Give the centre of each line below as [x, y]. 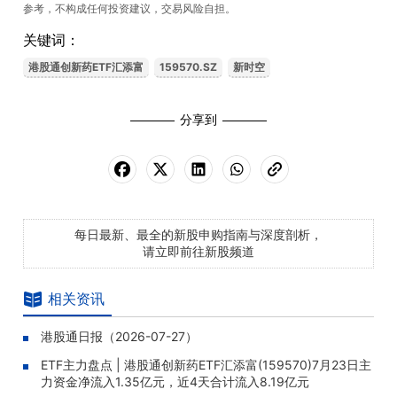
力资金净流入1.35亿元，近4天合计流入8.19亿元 [175, 381]
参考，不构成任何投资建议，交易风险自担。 [129, 8]
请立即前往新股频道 [198, 251]
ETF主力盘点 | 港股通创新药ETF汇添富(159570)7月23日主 [206, 365]
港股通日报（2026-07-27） [119, 336]
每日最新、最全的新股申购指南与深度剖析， [198, 234]
